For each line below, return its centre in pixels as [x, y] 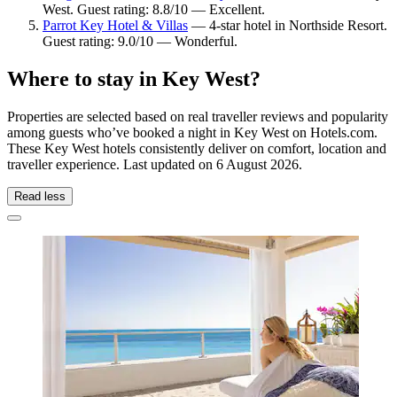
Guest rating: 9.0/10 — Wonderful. [140, 42]
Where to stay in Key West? [134, 79]
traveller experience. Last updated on [112, 165]
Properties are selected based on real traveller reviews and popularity [198, 117]
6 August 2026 [257, 165]
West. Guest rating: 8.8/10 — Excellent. [154, 10]
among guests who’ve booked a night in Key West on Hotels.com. [192, 133]
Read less [40, 197]
